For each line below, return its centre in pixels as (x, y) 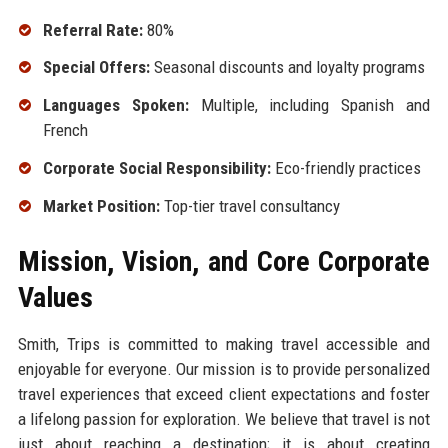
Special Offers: (96, 67)
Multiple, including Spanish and (309, 105)
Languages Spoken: (115, 105)
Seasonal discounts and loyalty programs (287, 67)
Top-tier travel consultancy (249, 205)
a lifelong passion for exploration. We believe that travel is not (224, 418)
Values (55, 297)
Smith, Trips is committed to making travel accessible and (224, 343)
